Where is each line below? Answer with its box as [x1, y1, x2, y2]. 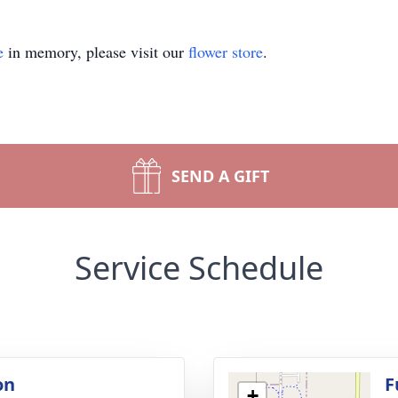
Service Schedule [75, 246, 323, 290]
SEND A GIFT [171, 165, 269, 187]
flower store [188, 41, 263, 62]
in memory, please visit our [4, 41, 188, 62]
